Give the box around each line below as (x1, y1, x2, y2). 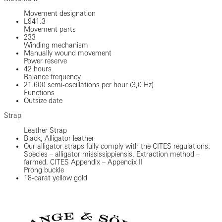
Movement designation (24, 9, 96, 17)
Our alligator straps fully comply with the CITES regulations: (24, 142, 210, 150)
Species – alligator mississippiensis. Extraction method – (24, 150, 200, 158)
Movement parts (24, 25, 76, 33)
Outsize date (24, 96, 62, 105)
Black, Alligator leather (24, 134, 94, 142)
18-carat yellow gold (24, 173, 87, 182)
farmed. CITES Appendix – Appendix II (24, 158, 143, 166)
